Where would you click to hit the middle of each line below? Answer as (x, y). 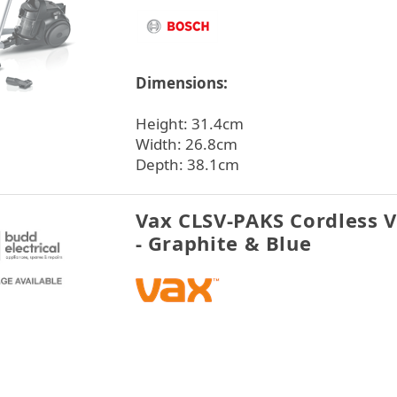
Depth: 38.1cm (187, 164)
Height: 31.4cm (189, 124)
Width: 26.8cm (186, 144)
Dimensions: (181, 83)
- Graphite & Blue (223, 243)
